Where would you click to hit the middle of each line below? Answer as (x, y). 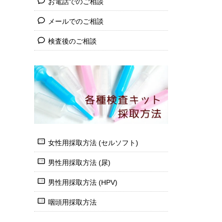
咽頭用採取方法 (72, 202)
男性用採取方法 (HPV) (83, 182)
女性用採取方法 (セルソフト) (93, 142)
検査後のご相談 (72, 41)
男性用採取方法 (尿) (79, 162)
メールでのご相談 (76, 21)
